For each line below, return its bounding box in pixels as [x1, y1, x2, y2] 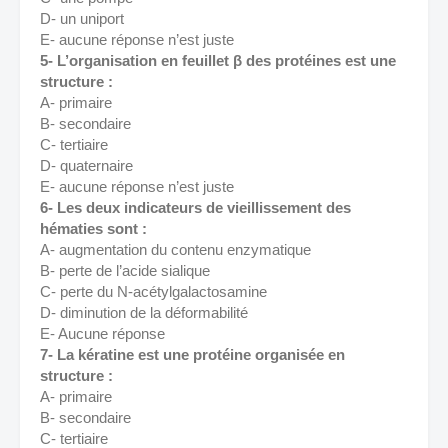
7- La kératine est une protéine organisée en [40, 346, 345, 363]
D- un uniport [40, 10, 128, 27]
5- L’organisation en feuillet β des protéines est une [40, 52, 396, 69]
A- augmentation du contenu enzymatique [40, 241, 315, 258]
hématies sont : [40, 220, 151, 237]
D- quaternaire [40, 157, 137, 174]
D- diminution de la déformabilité [40, 304, 252, 321]
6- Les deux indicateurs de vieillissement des [40, 199, 351, 216]
